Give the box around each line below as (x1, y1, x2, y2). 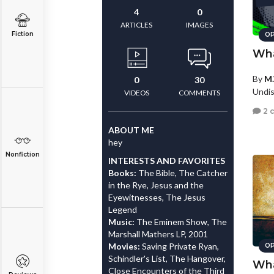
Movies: (108, 241, 142, 251)
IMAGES (185, 20, 213, 29)
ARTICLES (120, 20, 153, 29)
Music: (108, 217, 136, 227)
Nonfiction (5, 150, 40, 158)
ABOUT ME (108, 125, 154, 135)
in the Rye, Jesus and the (108, 180, 204, 190)
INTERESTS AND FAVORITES (108, 155, 225, 166)
